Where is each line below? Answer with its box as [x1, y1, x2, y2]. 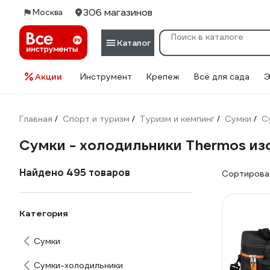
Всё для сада [194, 71, 250, 82]
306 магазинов [83, 6, 152, 19]
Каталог [117, 37, 151, 48]
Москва [33, 7, 63, 17]
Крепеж [146, 71, 180, 82]
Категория [19, 208, 68, 219]
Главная [19, 113, 52, 124]
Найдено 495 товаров [19, 166, 130, 179]
